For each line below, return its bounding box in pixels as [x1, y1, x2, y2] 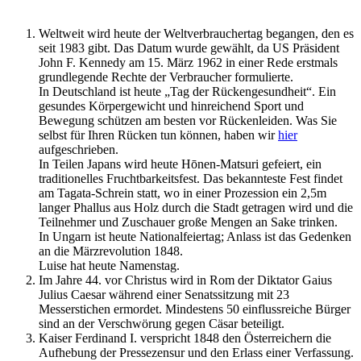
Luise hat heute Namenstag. [39, 258, 180, 272]
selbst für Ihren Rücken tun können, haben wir [39, 127, 278, 142]
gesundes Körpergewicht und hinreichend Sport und [39, 98, 304, 113]
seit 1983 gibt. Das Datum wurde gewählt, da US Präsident [39, 40, 339, 55]
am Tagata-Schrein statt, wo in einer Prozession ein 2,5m [39, 185, 326, 200]
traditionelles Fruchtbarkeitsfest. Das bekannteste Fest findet [39, 171, 342, 185]
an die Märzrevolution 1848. [39, 243, 183, 258]
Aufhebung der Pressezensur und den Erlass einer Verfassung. [39, 345, 354, 359]
